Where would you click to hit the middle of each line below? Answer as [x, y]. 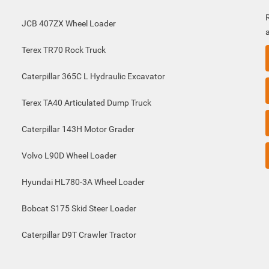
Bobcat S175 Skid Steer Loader [79, 208]
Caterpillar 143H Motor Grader [78, 129]
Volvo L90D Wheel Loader [69, 156]
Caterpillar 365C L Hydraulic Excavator [93, 76]
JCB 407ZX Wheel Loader [68, 23]
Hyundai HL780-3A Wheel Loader [83, 182]
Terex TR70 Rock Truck [63, 50]
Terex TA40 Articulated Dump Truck [86, 103]
